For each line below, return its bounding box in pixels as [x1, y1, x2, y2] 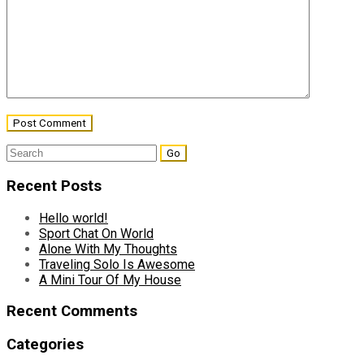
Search [6, 144, 45, 160]
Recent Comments [6, 302, 137, 321]
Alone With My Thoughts [39, 240, 177, 257]
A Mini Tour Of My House [39, 271, 181, 288]
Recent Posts [6, 176, 102, 195]
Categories [6, 336, 84, 354]
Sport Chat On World [39, 225, 154, 241]
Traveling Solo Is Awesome [39, 256, 195, 272]
